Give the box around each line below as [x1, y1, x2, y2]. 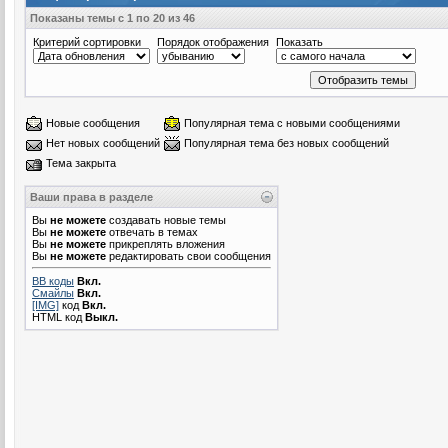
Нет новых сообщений [46, 136, 160, 149]
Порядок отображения [157, 35, 269, 48]
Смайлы [32, 286, 74, 299]
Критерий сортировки [33, 35, 141, 48]
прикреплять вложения [106, 237, 225, 250]
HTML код [32, 310, 85, 323]
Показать [276, 35, 323, 48]
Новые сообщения [46, 116, 140, 129]
